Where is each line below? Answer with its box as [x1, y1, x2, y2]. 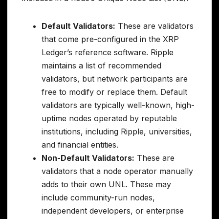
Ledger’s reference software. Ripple [42, 47, 174, 57]
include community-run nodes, [42, 192, 155, 202]
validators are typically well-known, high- [42, 100, 195, 110]
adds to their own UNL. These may [42, 179, 171, 189]
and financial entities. [42, 139, 118, 150]
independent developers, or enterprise [42, 205, 184, 216]
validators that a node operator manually [42, 166, 193, 176]
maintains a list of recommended [42, 60, 161, 70]
